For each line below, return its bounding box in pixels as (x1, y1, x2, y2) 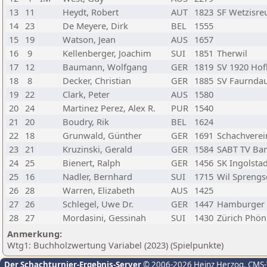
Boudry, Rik (63, 116, 109, 128)
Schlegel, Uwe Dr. (63, 198, 133, 210)
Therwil (217, 47, 247, 59)
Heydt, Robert (63, 6, 119, 18)
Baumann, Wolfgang (63, 61, 147, 73)
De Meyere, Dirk (63, 20, 128, 32)
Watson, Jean (63, 33, 116, 45)
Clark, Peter (63, 88, 110, 100)
